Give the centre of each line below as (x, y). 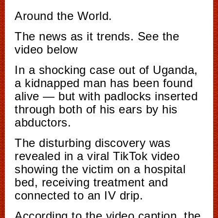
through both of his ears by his (96, 109)
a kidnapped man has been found (104, 83)
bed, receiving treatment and (91, 182)
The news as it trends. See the (97, 36)
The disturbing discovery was (92, 143)
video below (46, 50)
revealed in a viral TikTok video (97, 156)
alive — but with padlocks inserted (106, 96)
